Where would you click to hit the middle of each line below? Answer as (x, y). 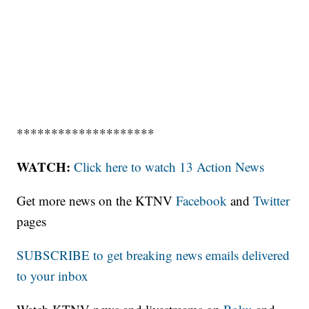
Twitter (272, 201)
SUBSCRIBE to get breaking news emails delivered (153, 255)
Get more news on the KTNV (97, 201)
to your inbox (53, 276)
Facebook (202, 201)
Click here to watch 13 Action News (169, 167)
